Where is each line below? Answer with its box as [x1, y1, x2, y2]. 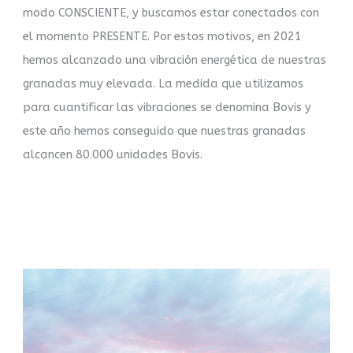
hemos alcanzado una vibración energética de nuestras [23, 53, 327, 67]
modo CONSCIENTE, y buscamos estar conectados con [23, 6, 320, 20]
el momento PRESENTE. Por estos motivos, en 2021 [23, 29, 303, 43]
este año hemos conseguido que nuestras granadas [23, 124, 307, 138]
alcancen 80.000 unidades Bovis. [23, 147, 206, 162]
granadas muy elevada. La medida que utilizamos [23, 76, 307, 91]
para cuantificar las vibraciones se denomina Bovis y [23, 100, 312, 114]
